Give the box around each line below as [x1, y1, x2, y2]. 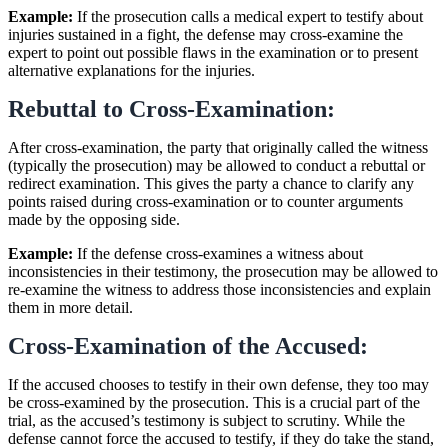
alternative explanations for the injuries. [8, 61, 255, 79]
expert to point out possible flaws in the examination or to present [8, 43, 418, 61]
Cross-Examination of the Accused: [8, 332, 368, 359]
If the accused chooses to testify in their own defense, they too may [8, 375, 429, 393]
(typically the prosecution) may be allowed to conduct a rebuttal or [8, 156, 425, 174]
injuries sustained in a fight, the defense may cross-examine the [8, 25, 403, 43]
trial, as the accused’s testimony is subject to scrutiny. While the [8, 411, 405, 429]
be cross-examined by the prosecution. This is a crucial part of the [8, 393, 420, 411]
